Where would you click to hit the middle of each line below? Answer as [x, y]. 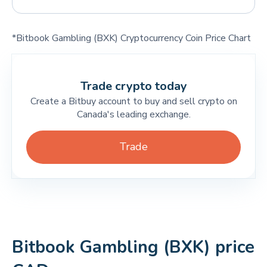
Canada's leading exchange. [133, 114]
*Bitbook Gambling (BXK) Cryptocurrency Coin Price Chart [131, 38]
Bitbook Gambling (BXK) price [133, 247]
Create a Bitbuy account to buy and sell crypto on [133, 101]
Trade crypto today [133, 86]
